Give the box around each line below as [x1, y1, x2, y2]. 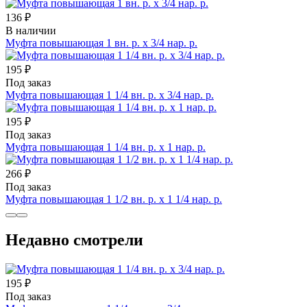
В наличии [5, 24, 56, 36]
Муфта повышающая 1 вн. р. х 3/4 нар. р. [5, 36, 197, 49]
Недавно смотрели [5, 231, 143, 249]
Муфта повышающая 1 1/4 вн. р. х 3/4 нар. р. [5, 88, 214, 101]
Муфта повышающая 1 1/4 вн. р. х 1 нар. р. [5, 140, 206, 153]
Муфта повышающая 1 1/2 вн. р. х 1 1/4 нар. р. [5, 193, 222, 205]
